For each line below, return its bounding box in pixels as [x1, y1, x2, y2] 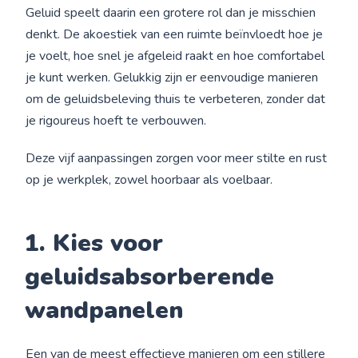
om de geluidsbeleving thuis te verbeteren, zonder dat [26, 90, 326, 108]
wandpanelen [25, 294, 184, 327]
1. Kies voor [25, 227, 164, 260]
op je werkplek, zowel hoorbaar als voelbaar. [26, 171, 273, 189]
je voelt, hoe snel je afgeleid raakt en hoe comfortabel [26, 47, 325, 65]
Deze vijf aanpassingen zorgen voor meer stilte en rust [26, 149, 328, 167]
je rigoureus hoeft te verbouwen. [26, 112, 207, 129]
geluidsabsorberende [25, 261, 275, 293]
